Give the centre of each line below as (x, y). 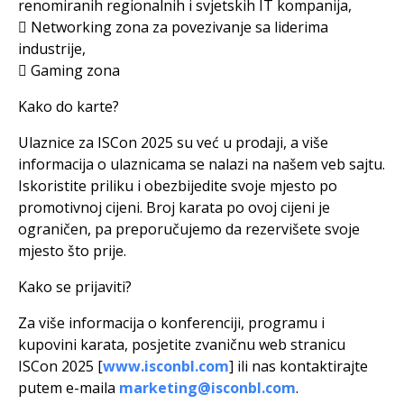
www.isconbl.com (166, 367)
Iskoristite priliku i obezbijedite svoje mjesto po (178, 186)
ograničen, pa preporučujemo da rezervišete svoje (189, 230)
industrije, (52, 49)
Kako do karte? (69, 107)
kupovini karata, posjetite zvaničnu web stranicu (182, 345)
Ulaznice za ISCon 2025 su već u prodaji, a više (173, 143)
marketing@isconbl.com (207, 388)
